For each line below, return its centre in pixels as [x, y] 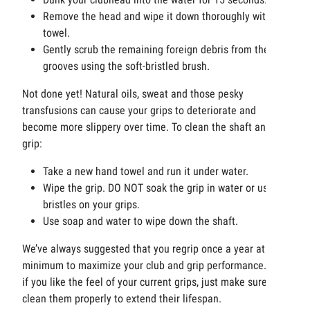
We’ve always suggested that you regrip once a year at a [148, 249]
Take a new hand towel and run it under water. [146, 172]
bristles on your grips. [91, 205]
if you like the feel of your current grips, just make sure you [154, 282]
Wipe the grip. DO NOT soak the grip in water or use [158, 188]
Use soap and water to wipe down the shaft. [140, 221]
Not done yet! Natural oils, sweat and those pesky [133, 94]
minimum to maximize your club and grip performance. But [153, 266]
